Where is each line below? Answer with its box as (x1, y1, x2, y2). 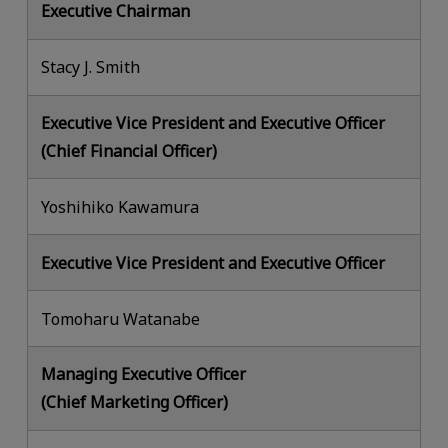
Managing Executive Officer (41, 363, 247, 386)
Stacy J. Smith (41, 56, 141, 79)
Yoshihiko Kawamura (41, 195, 200, 218)
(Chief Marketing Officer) (41, 391, 229, 414)
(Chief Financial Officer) (41, 139, 218, 162)
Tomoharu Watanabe (41, 307, 201, 330)
